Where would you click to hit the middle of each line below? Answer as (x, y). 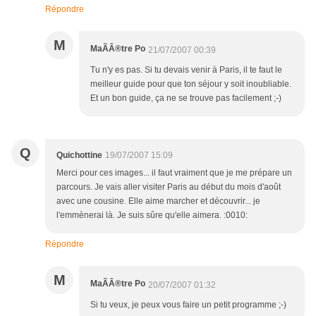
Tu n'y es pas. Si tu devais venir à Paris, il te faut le (186, 70)
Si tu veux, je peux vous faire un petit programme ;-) (188, 305)
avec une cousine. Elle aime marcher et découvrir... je (158, 201)
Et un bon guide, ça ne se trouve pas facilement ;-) (186, 98)
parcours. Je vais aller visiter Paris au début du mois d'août (169, 187)
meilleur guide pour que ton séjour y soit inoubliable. (191, 84)
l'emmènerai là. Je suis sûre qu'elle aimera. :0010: (152, 215)
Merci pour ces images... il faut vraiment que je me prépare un (174, 173)
